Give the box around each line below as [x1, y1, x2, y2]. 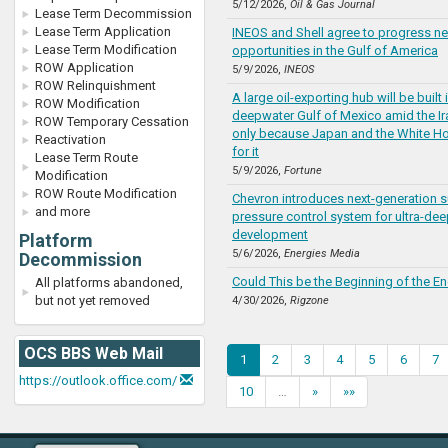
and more [35, 204, 90, 219]
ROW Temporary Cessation [35, 114, 189, 129]
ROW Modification [35, 96, 140, 111]
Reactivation [35, 132, 106, 147]
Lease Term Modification [35, 42, 177, 57]
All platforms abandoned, [35, 275, 183, 290]
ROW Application [35, 60, 134, 75]
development [232, 227, 308, 242]
